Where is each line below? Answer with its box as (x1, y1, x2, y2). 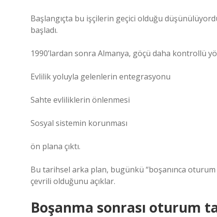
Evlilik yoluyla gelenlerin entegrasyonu (31, 71, 170, 82)
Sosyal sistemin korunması (31, 118, 127, 128)
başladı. (31, 25, 58, 35)
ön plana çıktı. (31, 141, 80, 152)
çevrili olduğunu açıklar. (31, 176, 115, 186)
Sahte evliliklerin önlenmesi (31, 94, 130, 105)
